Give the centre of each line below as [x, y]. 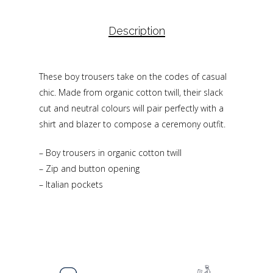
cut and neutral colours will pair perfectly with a [131, 108]
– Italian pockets [71, 185]
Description [136, 31]
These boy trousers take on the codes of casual [133, 77]
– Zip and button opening [89, 169]
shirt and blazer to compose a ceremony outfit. [132, 124]
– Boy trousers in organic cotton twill [110, 153]
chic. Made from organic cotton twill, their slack [131, 93]
